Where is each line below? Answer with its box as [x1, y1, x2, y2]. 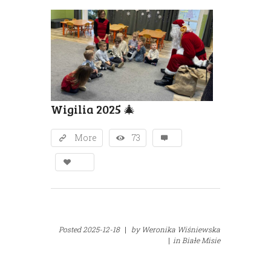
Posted [59, 224, 83, 235]
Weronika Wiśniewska [142, 224, 220, 235]
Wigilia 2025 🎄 [51, 100, 135, 118]
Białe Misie [182, 235, 220, 246]
